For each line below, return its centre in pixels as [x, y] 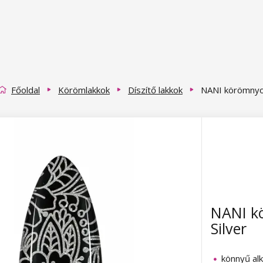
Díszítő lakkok [155, 90]
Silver [229, 229]
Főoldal [26, 90]
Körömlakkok [84, 90]
